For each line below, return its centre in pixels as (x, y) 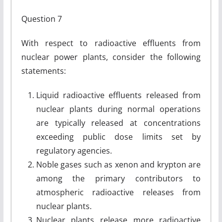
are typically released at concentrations (118, 123)
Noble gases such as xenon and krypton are (118, 165)
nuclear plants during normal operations (118, 109)
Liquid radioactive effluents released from (118, 95)
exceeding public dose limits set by (118, 137)
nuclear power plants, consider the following (111, 57)
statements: (43, 71)
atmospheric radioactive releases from (118, 192)
